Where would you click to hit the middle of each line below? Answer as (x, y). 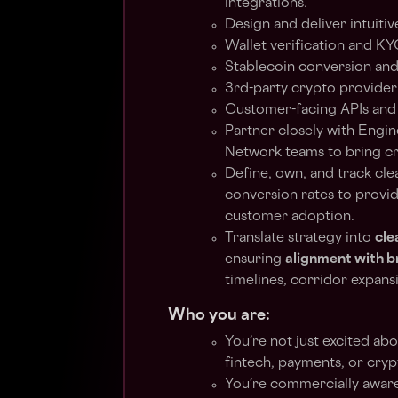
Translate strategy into (300, 239)
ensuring (255, 260)
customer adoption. (291, 217)
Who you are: (219, 316)
